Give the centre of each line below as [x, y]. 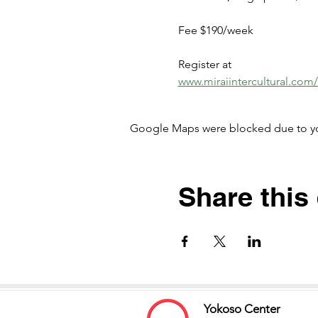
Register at [206, 65]
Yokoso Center [242, 309]
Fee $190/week [215, 31]
